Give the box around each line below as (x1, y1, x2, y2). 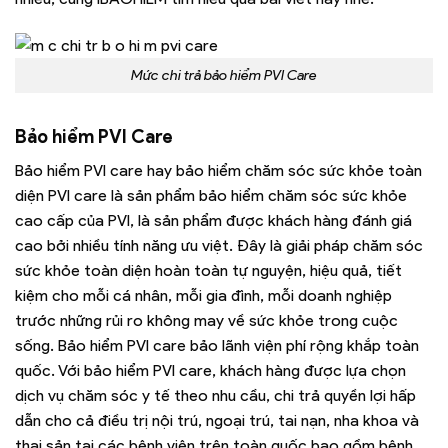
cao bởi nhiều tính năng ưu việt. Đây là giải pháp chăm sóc (15, 236, 423, 256)
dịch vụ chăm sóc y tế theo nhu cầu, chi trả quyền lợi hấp (15, 386, 416, 406)
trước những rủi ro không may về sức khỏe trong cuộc (15, 311, 398, 331)
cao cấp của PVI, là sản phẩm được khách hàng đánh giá (15, 211, 412, 231)
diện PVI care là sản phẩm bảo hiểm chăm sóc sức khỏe (15, 186, 407, 206)
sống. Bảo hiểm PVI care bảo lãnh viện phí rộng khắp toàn (15, 336, 419, 356)
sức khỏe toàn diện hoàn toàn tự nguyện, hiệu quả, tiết (15, 261, 402, 281)
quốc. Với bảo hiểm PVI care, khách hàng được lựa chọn (15, 361, 406, 381)
